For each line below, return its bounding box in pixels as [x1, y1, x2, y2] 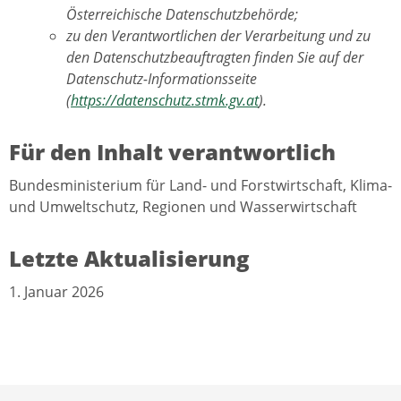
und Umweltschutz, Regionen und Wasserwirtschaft [9, 196, 357, 217]
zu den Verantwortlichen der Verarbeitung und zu [66, 25, 371, 46]
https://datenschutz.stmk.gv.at [71, 90, 259, 110]
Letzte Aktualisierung [9, 243, 250, 273]
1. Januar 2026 [9, 281, 104, 302]
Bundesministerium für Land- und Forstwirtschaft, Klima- [9, 175, 392, 195]
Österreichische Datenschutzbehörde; [66, 4, 298, 24]
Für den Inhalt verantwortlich [9, 136, 336, 166]
